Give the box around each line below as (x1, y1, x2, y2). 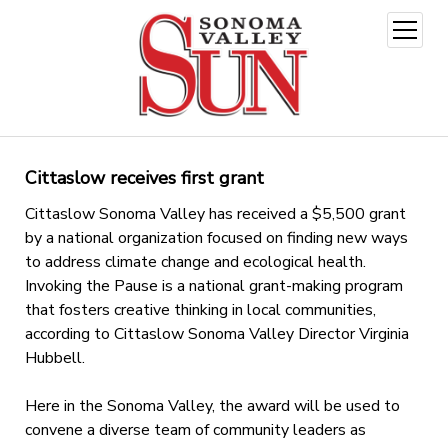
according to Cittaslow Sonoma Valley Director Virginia (24, 322, 409, 345)
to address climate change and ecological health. (24, 250, 366, 273)
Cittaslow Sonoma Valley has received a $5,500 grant (24, 202, 406, 225)
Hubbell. (24, 346, 85, 369)
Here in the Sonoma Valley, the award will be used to (24, 394, 400, 417)
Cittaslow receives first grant (24, 165, 264, 190)
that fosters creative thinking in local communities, (24, 298, 376, 321)
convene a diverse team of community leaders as (24, 418, 366, 441)
